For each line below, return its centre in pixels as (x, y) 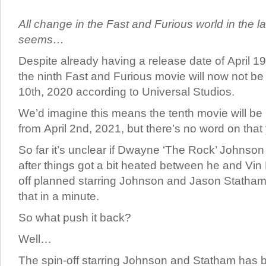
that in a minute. (59, 196)
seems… (41, 39)
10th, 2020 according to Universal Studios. (126, 92)
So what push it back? (75, 218)
